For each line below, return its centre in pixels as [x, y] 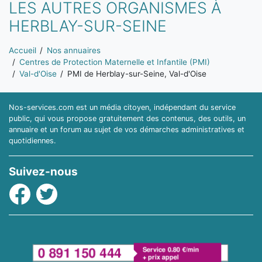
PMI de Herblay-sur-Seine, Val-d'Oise [137, 74]
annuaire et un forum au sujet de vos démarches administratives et [127, 129]
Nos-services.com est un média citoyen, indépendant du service [122, 107]
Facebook [31, 190]
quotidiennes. [32, 140]
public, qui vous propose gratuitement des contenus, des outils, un [127, 118]
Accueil [23, 51]
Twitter [51, 190]
